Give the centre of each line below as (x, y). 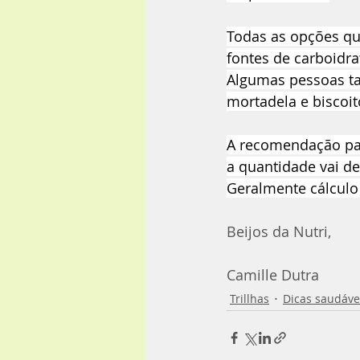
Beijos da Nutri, (279, 232)
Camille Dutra (273, 275)
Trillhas (250, 298)
